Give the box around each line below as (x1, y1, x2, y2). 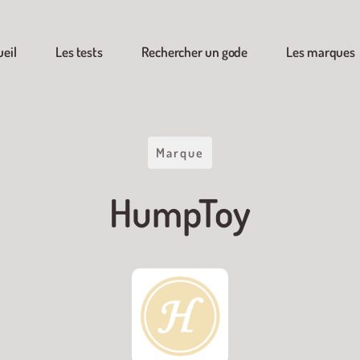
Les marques (286, 43, 356, 60)
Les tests (55, 43, 104, 60)
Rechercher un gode (141, 43, 248, 60)
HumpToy (109, 188, 251, 236)
